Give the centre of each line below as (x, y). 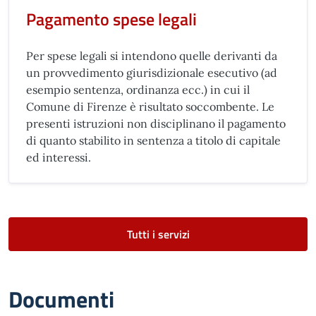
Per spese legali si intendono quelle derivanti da (152, 56)
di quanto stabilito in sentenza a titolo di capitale (153, 140)
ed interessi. (59, 157)
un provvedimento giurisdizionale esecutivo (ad (152, 73)
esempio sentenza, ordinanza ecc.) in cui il (138, 90)
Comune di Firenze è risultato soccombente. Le (150, 107)
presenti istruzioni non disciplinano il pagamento (156, 123)
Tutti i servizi (158, 234)
